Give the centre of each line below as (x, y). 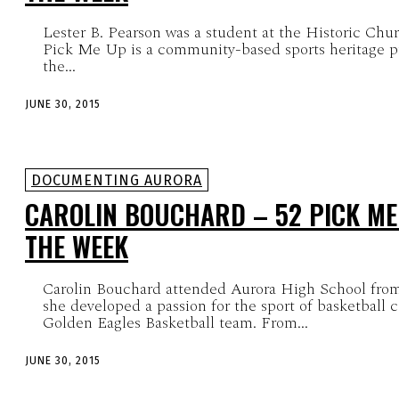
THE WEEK (77, 246)
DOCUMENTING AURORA (117, 180)
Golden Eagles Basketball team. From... (175, 322)
